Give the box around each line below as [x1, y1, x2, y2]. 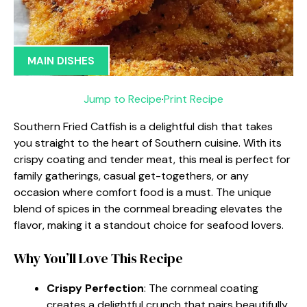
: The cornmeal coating [144, 280, 258, 295]
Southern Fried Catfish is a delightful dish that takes [14, 119, 273, 134]
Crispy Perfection [47, 280, 144, 295]
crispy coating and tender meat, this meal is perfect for [14, 151, 291, 167]
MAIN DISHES [27, 54, 95, 68]
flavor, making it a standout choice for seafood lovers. [14, 217, 284, 232]
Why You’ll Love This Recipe [14, 248, 183, 268]
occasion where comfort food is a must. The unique [14, 184, 271, 199]
